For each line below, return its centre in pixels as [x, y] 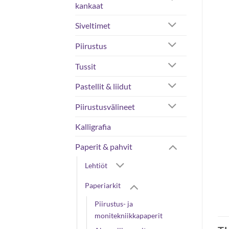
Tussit [86, 66]
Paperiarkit [103, 186]
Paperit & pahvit [104, 147]
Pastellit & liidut [103, 86]
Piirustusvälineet [105, 107]
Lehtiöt [96, 166]
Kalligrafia [93, 127]
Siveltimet [93, 26]
